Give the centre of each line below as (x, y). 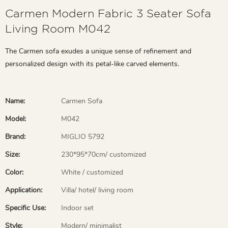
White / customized (92, 172)
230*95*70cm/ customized (104, 154)
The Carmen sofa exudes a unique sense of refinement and (98, 51)
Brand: (15, 136)
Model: (16, 119)
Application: (24, 190)
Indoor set (77, 208)
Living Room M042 (58, 28)
